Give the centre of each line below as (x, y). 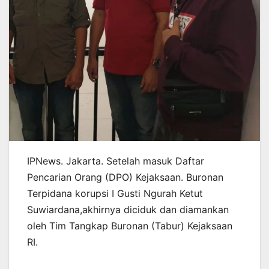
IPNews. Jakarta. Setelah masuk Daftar (116, 161)
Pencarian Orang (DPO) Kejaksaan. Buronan (125, 177)
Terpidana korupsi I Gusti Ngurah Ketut (115, 193)
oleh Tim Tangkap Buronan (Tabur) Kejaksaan (130, 225)
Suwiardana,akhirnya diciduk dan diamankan (128, 209)
